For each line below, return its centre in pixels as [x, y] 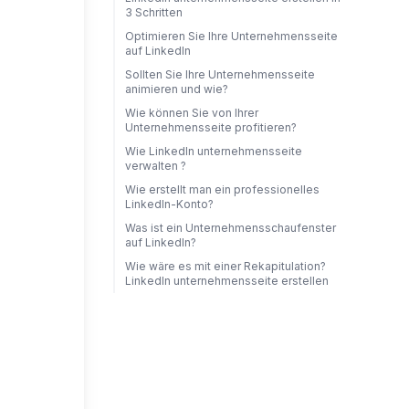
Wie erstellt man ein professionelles [222, 189]
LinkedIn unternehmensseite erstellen [226, 281]
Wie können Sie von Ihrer [191, 113]
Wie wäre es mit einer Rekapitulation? [225, 266]
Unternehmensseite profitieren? [210, 127]
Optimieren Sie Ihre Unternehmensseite [231, 36]
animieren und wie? [176, 89]
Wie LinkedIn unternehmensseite [213, 151]
